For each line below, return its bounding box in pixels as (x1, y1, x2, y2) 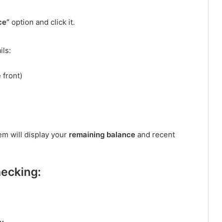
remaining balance (69, 129, 135, 139)
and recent (135, 129, 175, 139)
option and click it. (9, 17, 75, 27)
